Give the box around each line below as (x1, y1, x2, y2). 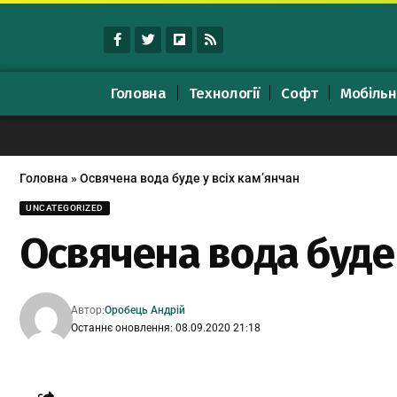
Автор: (71, 303, 105, 316)
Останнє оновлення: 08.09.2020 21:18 (71, 321, 261, 334)
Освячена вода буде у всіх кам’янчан (80, 170, 300, 185)
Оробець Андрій (105, 303, 186, 316)
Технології (188, 83, 260, 103)
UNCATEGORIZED (26, 202, 104, 213)
